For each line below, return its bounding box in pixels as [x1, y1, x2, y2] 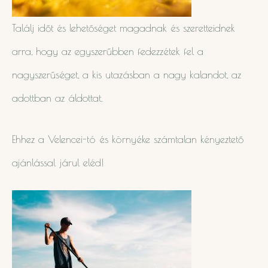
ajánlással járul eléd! [12, 157, 103, 169]
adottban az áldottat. [12, 92, 106, 105]
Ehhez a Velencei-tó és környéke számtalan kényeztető [12, 133, 243, 146]
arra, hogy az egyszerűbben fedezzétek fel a [12, 45, 203, 58]
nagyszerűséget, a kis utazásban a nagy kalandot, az [12, 69, 241, 81]
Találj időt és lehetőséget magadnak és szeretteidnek [12, 22, 235, 35]
